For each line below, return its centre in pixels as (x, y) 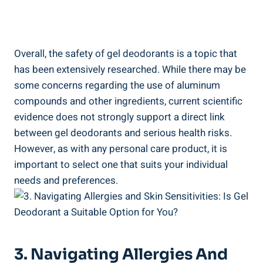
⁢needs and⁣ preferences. (66, 180)
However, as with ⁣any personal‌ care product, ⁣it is (121, 149)
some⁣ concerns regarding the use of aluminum (117, 85)
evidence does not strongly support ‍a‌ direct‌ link (119, 117)
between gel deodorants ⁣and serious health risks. (123, 133)
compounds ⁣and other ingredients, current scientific (128, 101)
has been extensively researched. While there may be (130, 69)
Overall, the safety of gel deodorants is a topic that (126, 53)
